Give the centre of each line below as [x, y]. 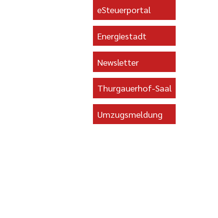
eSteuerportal [124, 9]
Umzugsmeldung [130, 114]
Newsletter [118, 62]
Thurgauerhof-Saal [135, 88]
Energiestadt [122, 36]
